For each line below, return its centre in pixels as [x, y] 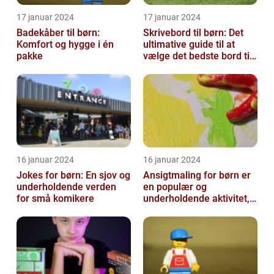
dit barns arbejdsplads [192, 68]
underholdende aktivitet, [196, 199]
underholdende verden [66, 187]
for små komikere [55, 199]
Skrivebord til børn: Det [193, 33]
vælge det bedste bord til [198, 56]
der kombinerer [177, 210]
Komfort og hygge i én [65, 45]
